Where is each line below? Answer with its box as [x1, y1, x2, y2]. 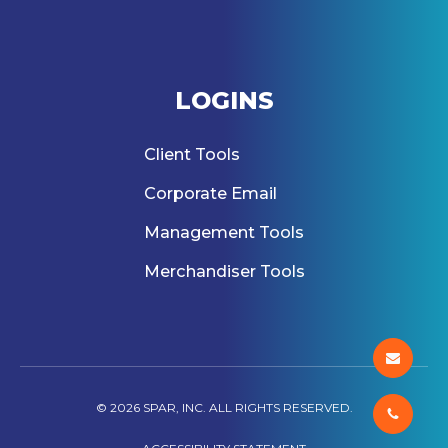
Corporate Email [143, 182, 277, 203]
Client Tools [143, 143, 240, 164]
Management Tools [143, 221, 304, 242]
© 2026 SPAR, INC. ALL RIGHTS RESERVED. [95, 399, 353, 415]
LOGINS [174, 85, 274, 115]
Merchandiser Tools [143, 260, 305, 281]
